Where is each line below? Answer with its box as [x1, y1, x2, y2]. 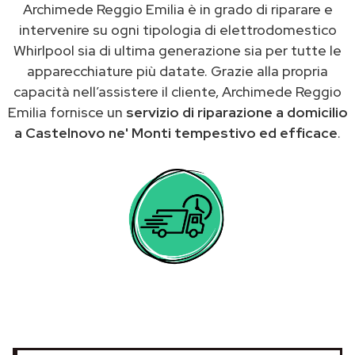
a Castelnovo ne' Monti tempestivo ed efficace [14, 123, 338, 142]
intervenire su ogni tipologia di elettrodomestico [18, 20, 337, 39]
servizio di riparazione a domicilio [125, 102, 348, 121]
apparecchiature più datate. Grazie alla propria [27, 61, 328, 80]
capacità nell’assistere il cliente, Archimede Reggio [13, 82, 342, 101]
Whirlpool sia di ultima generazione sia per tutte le [13, 40, 342, 59]
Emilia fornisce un [7, 102, 126, 121]
